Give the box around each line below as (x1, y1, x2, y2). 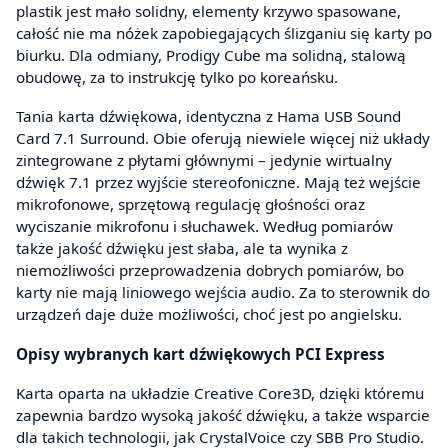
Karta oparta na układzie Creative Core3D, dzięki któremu (16, 382, 424, 403)
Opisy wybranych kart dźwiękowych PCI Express (16, 343, 385, 364)
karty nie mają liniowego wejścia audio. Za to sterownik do (16, 282, 430, 303)
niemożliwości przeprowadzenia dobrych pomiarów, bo (16, 260, 404, 281)
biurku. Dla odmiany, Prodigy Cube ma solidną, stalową (16, 44, 406, 65)
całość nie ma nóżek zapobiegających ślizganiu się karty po (16, 22, 432, 43)
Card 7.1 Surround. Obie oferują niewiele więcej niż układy (16, 128, 430, 149)
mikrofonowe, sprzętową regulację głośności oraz (16, 194, 365, 215)
